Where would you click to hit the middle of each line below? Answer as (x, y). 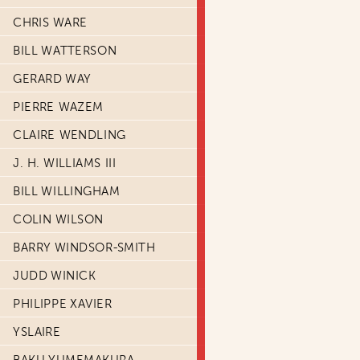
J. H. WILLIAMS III (64, 163)
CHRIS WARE (50, 22)
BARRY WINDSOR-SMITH (84, 247)
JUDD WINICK (55, 276)
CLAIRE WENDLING (70, 135)
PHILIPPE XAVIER (63, 304)
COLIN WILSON (58, 219)
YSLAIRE (37, 332)
